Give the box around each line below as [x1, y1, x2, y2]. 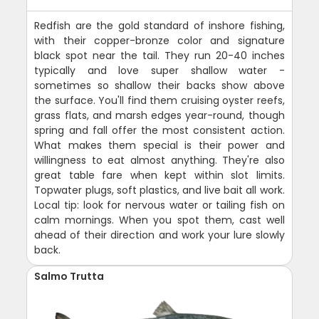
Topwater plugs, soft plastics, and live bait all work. [34, 182, 285, 197]
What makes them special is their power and [34, 137, 285, 152]
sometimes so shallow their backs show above [34, 78, 285, 93]
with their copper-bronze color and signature [34, 33, 285, 48]
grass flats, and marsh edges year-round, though [34, 108, 285, 122]
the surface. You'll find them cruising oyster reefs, [34, 93, 285, 108]
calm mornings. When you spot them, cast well [34, 212, 285, 227]
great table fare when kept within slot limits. [34, 167, 285, 182]
